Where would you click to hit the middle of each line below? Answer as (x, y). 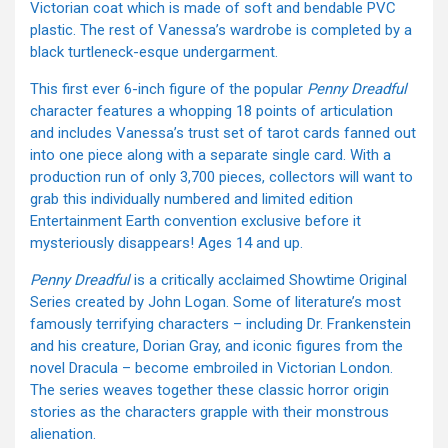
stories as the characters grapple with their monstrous (209, 412)
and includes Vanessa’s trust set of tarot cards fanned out (223, 133)
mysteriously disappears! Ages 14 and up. (166, 243)
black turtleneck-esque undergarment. (154, 52)
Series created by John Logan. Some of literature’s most (215, 302)
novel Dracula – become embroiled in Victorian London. (211, 368)
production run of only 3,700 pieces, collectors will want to (221, 177)
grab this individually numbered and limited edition (191, 199)
